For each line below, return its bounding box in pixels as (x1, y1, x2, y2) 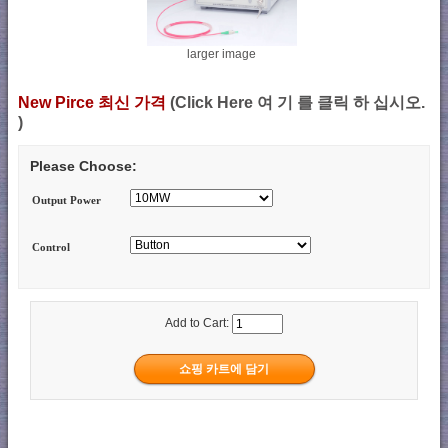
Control (32, 241, 71, 254)
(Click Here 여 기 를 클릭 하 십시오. (170, 93, 425, 111)
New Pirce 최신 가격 (18, 93, 170, 111)
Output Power (32, 194, 102, 207)
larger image (187, 46, 256, 61)
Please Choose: (30, 157, 137, 174)
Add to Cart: (165, 316, 232, 331)
